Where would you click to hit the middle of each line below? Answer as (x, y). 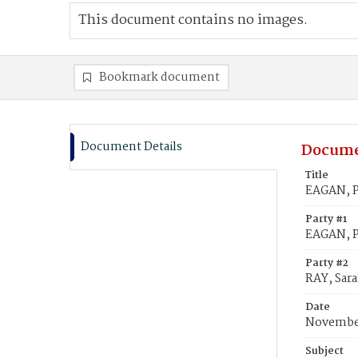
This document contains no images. (193, 20)
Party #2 (327, 263)
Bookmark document (159, 78)
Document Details (131, 147)
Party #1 (326, 219)
